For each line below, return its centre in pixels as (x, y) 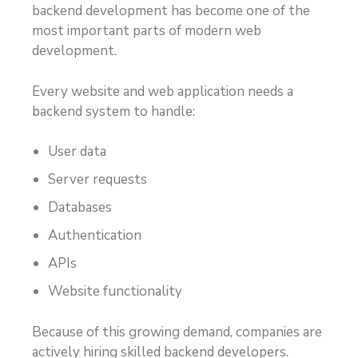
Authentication (95, 236)
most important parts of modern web (147, 31)
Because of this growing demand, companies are (177, 332)
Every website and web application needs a (163, 91)
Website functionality (115, 292)
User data (77, 152)
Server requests (97, 180)
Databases (80, 208)
